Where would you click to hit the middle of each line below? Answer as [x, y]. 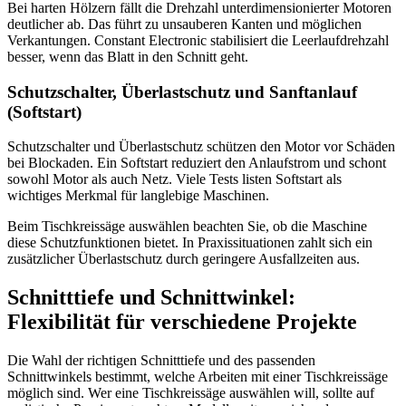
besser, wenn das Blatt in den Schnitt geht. [128, 56]
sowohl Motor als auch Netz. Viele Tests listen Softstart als [174, 179]
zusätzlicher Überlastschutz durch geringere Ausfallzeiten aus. [184, 259]
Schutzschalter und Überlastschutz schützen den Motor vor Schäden [201, 147]
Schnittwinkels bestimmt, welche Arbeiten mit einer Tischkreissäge [198, 377]
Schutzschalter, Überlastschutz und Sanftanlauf [182, 92]
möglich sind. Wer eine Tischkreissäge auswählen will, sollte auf [191, 393]
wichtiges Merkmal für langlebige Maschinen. [138, 196]
